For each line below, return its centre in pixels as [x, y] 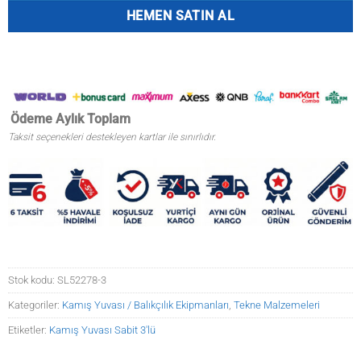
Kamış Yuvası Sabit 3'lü [102, 330]
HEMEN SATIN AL [180, 17]
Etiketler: [29, 330]
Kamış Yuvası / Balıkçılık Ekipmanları [145, 305]
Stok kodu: [33, 280]
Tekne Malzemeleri [277, 305]
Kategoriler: [35, 305]
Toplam [109, 118]
